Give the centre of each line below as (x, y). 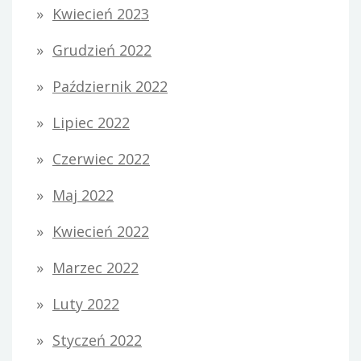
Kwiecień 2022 (101, 232)
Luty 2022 (86, 304)
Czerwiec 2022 (101, 159)
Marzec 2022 (95, 268)
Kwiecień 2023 (101, 14)
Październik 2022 (110, 87)
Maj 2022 (83, 195)
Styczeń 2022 (97, 340)
